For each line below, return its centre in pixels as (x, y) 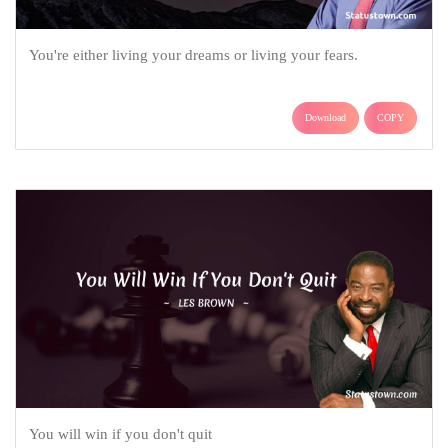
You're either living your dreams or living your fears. (193, 54)
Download (325, 117)
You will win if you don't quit (120, 433)
